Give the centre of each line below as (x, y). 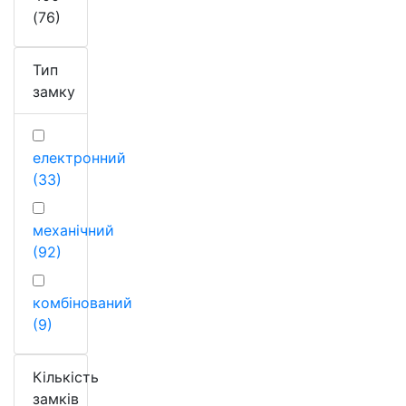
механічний (73, 230)
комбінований (82, 302)
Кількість (66, 377)
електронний (79, 157)
